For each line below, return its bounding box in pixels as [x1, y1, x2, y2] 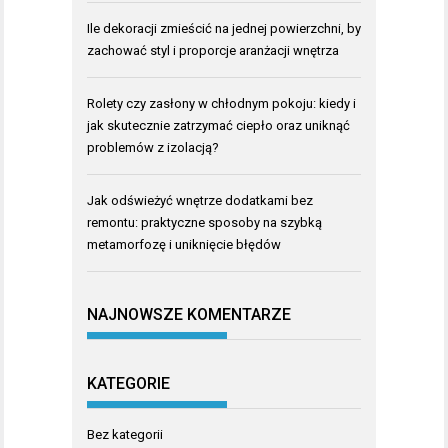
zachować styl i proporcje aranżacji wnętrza [87, 42, 339, 58]
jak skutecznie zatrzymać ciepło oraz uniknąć [87, 117, 350, 133]
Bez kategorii [87, 426, 163, 442]
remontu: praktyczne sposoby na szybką [87, 214, 322, 230]
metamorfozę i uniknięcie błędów [87, 236, 281, 252]
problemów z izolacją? [87, 139, 219, 155]
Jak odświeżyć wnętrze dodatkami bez [87, 192, 313, 208]
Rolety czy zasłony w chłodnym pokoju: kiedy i [87, 95, 356, 111]
